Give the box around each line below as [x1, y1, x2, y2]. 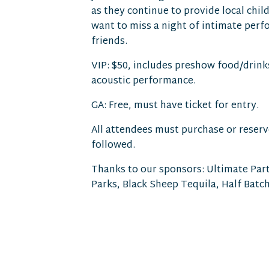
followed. [91, 137, 135, 154]
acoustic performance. [91, 73, 196, 90]
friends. [91, 33, 127, 50]
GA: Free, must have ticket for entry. [91, 97, 259, 115]
